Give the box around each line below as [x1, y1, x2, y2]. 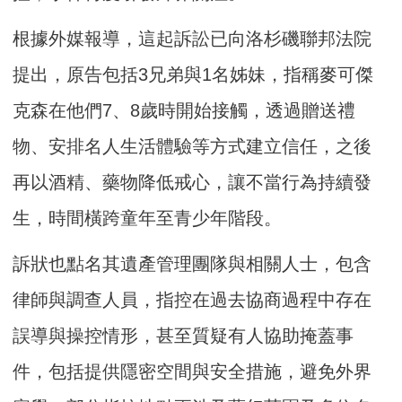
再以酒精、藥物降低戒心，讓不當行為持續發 [13, 171, 372, 192]
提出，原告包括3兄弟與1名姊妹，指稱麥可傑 [13, 64, 374, 84]
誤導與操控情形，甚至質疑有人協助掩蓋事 [13, 325, 354, 345]
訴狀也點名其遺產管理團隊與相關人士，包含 [13, 253, 372, 274]
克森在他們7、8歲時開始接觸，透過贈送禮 [13, 100, 356, 120]
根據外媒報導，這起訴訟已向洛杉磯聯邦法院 [13, 28, 372, 48]
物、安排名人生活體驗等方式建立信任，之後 [13, 135, 372, 156]
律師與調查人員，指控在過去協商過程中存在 [13, 289, 372, 310]
